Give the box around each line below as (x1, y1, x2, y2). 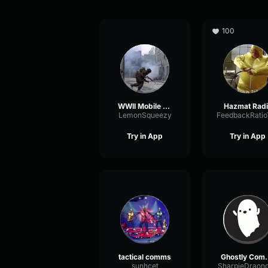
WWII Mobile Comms (163, 102, 170, 111)
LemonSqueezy (118, 111, 172, 120)
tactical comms (118, 252, 171, 261)
